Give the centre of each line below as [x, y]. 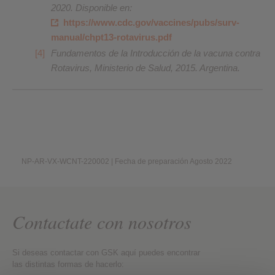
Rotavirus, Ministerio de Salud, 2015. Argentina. [145, 68]
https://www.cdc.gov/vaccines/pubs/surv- [151, 22]
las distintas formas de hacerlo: [68, 264]
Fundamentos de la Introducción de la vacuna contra [156, 53]
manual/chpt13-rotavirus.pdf [111, 37]
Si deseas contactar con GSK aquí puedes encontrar [106, 252]
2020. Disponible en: [91, 8]
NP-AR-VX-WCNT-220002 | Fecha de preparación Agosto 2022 [130, 161]
